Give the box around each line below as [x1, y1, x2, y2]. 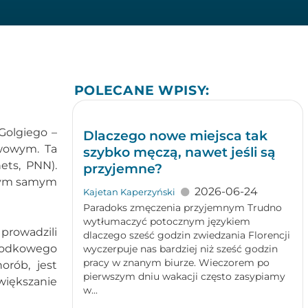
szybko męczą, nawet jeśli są [82, 144, 276, 160]
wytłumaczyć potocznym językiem [82, 215, 250, 228]
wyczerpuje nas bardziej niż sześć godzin [82, 243, 278, 255]
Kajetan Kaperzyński [82, 187, 175, 197]
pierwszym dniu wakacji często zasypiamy [82, 270, 285, 283]
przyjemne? [82, 160, 162, 177]
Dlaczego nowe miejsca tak [82, 127, 267, 144]
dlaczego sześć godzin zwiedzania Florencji [82, 229, 290, 241]
